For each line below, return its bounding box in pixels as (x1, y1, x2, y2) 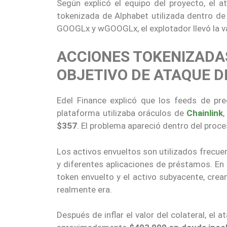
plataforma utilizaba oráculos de (57, 108, 187, 119)
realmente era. (57, 184, 112, 195)
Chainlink (186, 108, 223, 119)
